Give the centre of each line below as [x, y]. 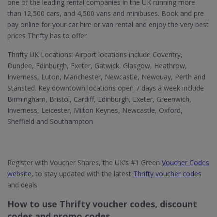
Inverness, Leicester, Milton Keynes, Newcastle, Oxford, [95, 110]
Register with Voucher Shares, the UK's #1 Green [85, 163]
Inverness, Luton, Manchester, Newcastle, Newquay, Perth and [106, 77]
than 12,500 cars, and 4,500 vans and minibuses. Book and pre [106, 13]
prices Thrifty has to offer [47, 36]
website [19, 174]
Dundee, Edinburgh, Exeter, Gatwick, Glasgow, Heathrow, [97, 66]
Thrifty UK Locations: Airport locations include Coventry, [95, 54]
